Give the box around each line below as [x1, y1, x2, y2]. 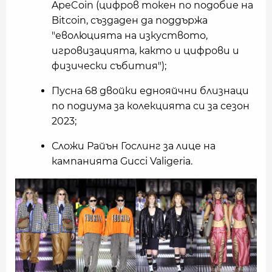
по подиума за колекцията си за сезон [52, 100, 250, 112]
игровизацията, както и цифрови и [52, 45, 239, 56]
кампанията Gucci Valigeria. [52, 155, 192, 167]
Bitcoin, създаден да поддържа [52, 15, 208, 26]
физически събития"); [52, 60, 166, 72]
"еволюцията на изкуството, [52, 30, 208, 41]
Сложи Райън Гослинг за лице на [52, 140, 216, 152]
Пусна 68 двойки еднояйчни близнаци [52, 85, 249, 97]
